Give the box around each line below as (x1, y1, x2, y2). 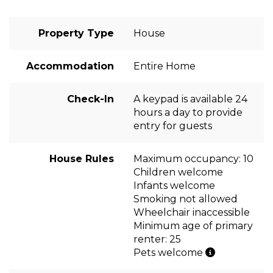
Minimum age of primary (133, 219, 253, 232)
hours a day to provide (133, 106, 243, 118)
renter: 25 (133, 233, 181, 245)
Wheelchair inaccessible (133, 206, 250, 218)
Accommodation (26, 60, 114, 72)
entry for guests (133, 119, 212, 132)
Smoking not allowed (133, 193, 238, 205)
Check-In (67, 93, 114, 105)
